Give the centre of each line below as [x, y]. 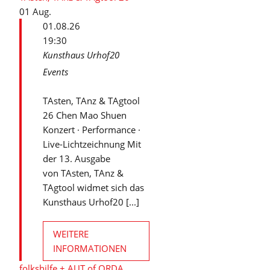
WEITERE [71, 234]
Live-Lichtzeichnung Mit [92, 144]
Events [55, 72]
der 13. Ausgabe [77, 159]
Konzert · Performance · [92, 130]
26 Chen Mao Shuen [85, 115]
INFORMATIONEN [90, 248]
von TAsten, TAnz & [83, 173]
